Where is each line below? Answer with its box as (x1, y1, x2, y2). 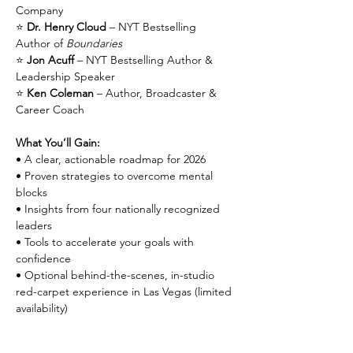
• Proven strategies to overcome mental (16, 168, 216, 183)
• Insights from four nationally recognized (16, 201, 223, 216)
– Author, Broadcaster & (94, 85, 220, 100)
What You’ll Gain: (16, 135, 100, 150)
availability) (16, 300, 68, 315)
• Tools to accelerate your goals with (16, 234, 197, 249)
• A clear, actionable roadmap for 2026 (16, 151, 206, 166)
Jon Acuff (27, 52, 74, 67)
